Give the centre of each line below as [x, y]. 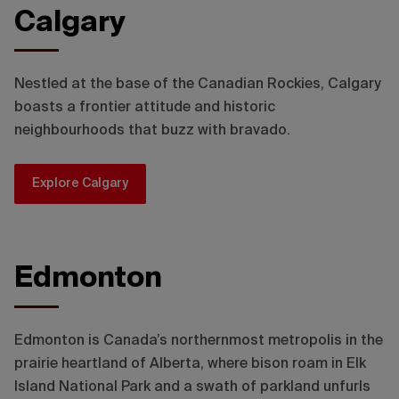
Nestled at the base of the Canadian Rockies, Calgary [198, 85]
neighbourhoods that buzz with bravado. [152, 131]
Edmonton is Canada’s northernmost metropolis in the [199, 341]
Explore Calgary [80, 184]
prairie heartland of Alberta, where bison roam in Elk [190, 364]
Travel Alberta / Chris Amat [312, 59]
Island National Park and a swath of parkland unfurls [192, 387]
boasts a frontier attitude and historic [145, 108]
